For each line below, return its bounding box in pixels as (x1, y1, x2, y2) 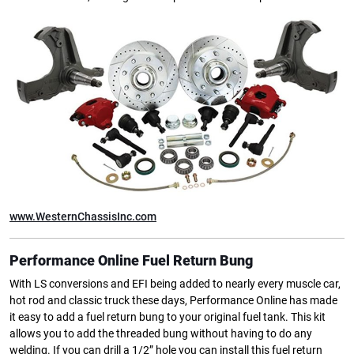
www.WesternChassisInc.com (9, 209, 156, 224)
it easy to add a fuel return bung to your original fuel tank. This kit (9, 310, 326, 324)
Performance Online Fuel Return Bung (9, 251, 253, 269)
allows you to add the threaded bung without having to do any (9, 326, 312, 341)
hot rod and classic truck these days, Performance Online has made (9, 293, 337, 307)
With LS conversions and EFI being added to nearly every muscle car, (9, 277, 341, 291)
